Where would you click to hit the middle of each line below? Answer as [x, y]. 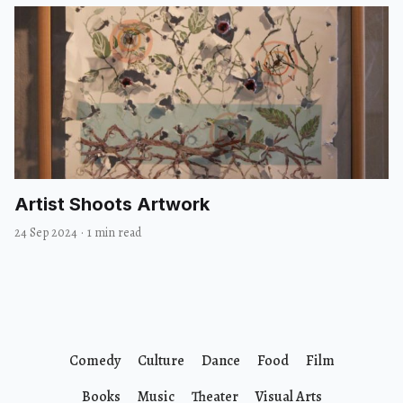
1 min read [114, 232]
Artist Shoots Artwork [112, 204]
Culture [161, 360]
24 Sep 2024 [46, 232]
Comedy [94, 360]
